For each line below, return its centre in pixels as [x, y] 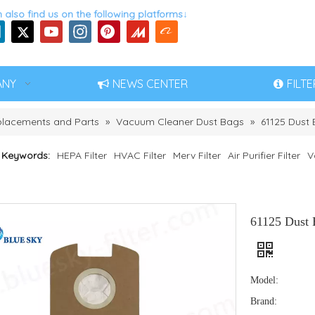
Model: [264, 280]
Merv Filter [197, 155]
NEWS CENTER [150, 84]
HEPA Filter [82, 155]
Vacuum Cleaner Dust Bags [180, 122]
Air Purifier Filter [264, 155]
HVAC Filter [140, 155]
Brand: [264, 301]
